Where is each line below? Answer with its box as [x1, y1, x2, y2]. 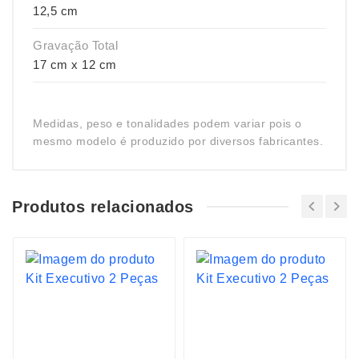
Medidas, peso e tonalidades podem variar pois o [33, 117, 302, 130]
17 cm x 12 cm [33, 58, 117, 71]
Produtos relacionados [12, 197, 194, 216]
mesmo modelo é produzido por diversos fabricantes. [33, 135, 323, 147]
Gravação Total [33, 38, 118, 52]
